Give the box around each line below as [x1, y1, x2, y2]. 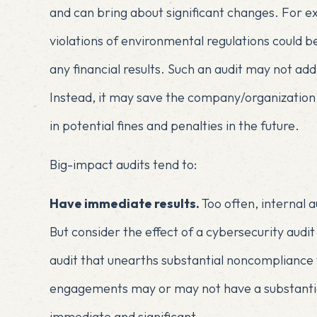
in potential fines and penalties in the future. [49, 117, 299, 134]
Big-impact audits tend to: [49, 156, 197, 173]
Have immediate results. [49, 195, 202, 212]
